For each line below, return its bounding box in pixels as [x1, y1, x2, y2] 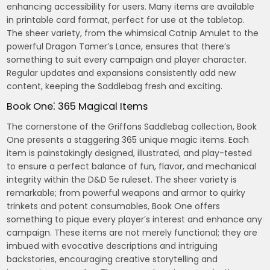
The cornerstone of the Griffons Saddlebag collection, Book [7, 120, 257, 133]
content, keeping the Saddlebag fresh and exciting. [7, 80, 223, 92]
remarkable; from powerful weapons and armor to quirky [7, 186, 246, 199]
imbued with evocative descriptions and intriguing [7, 239, 218, 252]
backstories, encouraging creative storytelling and [7, 253, 218, 265]
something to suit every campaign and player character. [7, 53, 247, 66]
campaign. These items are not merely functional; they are [7, 226, 258, 239]
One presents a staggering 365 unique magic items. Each [7, 133, 250, 146]
